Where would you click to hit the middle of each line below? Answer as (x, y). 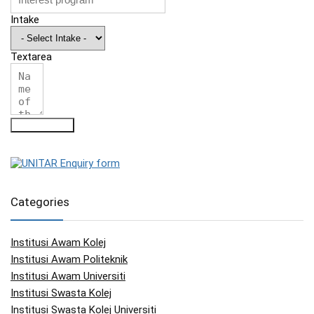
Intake (25, 20)
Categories (40, 202)
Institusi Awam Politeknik (69, 260)
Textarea (31, 57)
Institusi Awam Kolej (58, 243)
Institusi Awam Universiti (68, 277)
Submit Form (42, 125)
